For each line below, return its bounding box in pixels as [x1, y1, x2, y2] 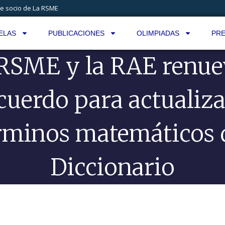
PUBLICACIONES [48, 29, 104, 37]
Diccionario [50, 153, 175, 181]
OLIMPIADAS [136, 29, 179, 37]
